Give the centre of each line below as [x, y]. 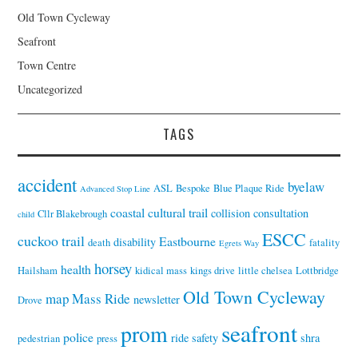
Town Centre [47, 66]
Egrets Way [239, 243]
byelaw [306, 187]
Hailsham [38, 271]
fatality [325, 243]
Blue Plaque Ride [249, 189]
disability [135, 242]
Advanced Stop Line [115, 189]
